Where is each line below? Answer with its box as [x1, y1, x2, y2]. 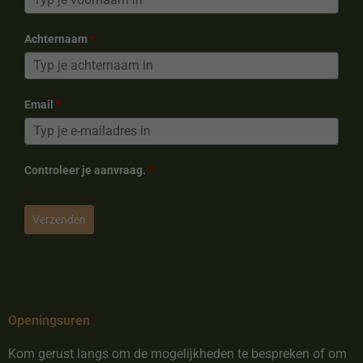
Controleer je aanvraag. [24, 164, 146, 177]
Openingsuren [8, 313, 90, 329]
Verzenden [32, 213, 86, 227]
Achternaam [24, 32, 88, 46]
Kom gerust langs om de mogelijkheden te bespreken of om [8, 345, 347, 361]
